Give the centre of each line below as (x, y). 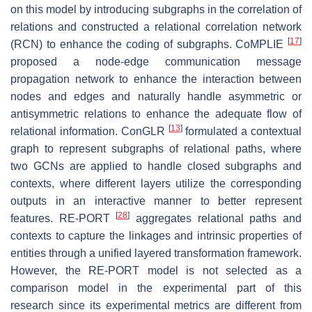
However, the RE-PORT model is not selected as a (156, 271)
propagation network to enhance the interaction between (156, 79)
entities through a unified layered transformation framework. (156, 253)
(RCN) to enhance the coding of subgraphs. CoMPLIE (149, 45)
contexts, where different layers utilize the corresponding (156, 184)
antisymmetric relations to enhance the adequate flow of (156, 114)
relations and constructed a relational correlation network (156, 27)
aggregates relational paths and (216, 219)
